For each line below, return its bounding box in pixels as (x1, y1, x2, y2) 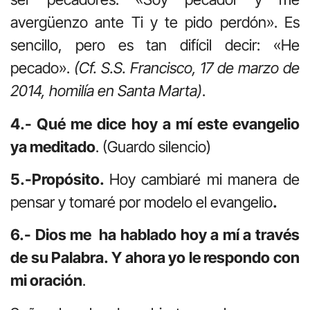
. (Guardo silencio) (95, 137, 211, 156)
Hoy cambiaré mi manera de (109, 170, 300, 189)
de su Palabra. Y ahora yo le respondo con (10, 248, 300, 267)
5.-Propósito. (10, 170, 109, 189)
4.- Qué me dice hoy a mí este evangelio (10, 114, 300, 133)
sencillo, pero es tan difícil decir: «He (10, 36, 300, 55)
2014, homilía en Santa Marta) (10, 82, 202, 100)
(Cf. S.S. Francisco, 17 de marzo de (73, 59, 300, 77)
